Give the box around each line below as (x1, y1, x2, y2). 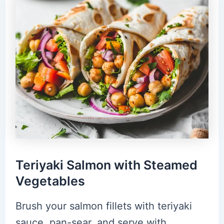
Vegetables (15, 173, 85, 189)
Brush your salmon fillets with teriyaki (15, 199, 192, 212)
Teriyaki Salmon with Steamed (15, 157, 197, 173)
